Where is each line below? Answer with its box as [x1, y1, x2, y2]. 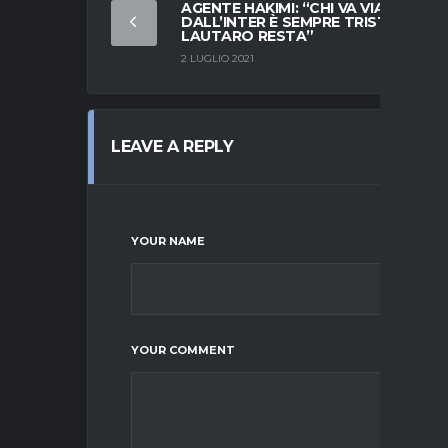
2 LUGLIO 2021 [181, 52, 254, 66]
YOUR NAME [131, 233, 205, 248]
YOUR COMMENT [131, 342, 235, 357]
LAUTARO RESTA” [181, 26, 314, 45]
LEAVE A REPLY [111, 136, 234, 156]
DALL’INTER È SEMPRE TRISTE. [181, 12, 400, 31]
